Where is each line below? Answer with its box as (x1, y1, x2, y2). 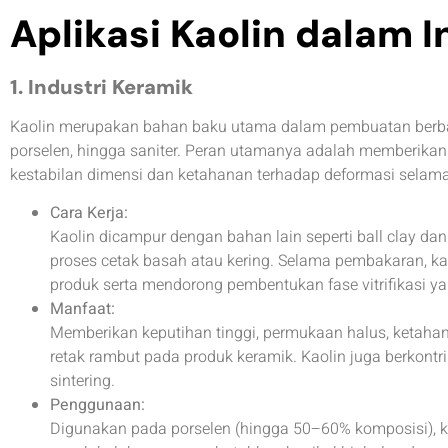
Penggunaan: (50, 393, 145, 418)
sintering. (50, 369, 115, 394)
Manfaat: (50, 297, 115, 322)
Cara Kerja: (50, 201, 128, 226)
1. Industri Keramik (10, 73, 193, 100)
